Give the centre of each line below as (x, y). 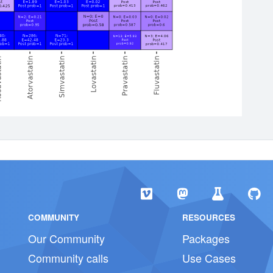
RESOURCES (209, 217)
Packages (206, 238)
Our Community (66, 238)
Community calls (68, 258)
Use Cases (209, 258)
